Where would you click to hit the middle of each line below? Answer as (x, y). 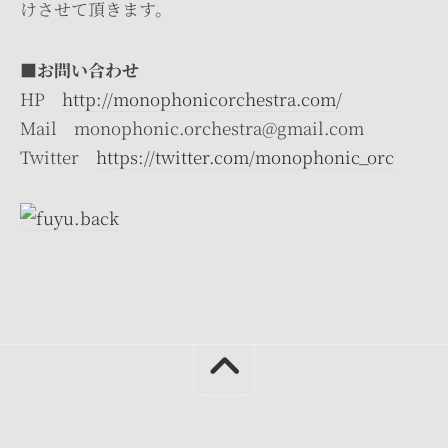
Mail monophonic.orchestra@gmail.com (192, 127)
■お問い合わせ (79, 69)
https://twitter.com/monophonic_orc (245, 156)
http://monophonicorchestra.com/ (202, 98)
